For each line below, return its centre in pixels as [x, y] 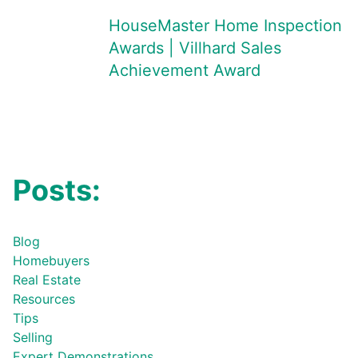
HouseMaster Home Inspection [225, 26]
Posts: [57, 190]
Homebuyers [51, 261]
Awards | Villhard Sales [195, 48]
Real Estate [47, 280]
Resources [44, 299]
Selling [33, 337]
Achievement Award [185, 70]
